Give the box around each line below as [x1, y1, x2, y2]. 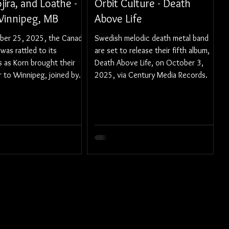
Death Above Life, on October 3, [95, 58, 203, 67]
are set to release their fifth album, [95, 45, 210, 55]
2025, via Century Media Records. [95, 70, 208, 80]
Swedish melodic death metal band [95, 33, 209, 43]
